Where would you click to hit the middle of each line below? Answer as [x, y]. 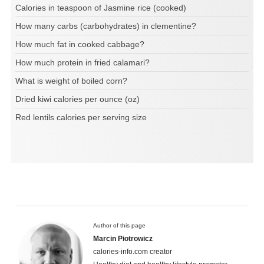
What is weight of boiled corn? [71, 81]
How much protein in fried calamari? [82, 63]
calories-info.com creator [133, 252]
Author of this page [119, 226]
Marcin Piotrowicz [123, 239]
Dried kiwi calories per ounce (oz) [77, 99]
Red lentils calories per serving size [81, 118]
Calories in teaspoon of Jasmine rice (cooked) [101, 8]
